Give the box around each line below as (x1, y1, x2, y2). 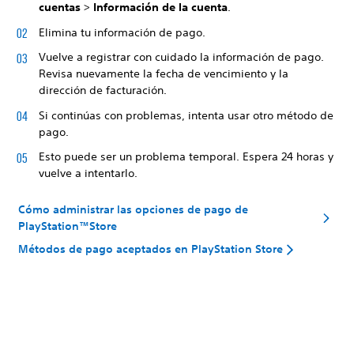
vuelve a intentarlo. (39, 166, 137, 180)
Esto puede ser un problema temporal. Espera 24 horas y (39, 149, 333, 164)
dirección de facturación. (39, 83, 167, 97)
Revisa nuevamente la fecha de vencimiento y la (39, 66, 288, 81)
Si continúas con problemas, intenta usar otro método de (39, 107, 333, 122)
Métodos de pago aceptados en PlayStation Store (18, 242, 284, 256)
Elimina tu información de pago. (39, 24, 205, 40)
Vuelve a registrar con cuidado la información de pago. (39, 50, 324, 64)
